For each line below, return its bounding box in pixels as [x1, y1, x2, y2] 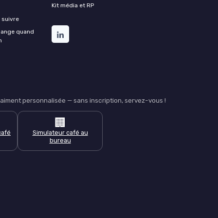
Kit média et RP [52, 1, 94, 9]
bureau [49, 136, 71, 144]
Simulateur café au [32, 128, 88, 136]
